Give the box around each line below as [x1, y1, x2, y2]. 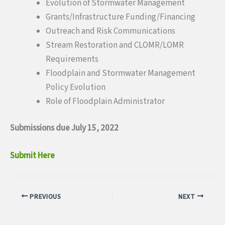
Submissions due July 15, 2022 [10, 122, 119, 135]
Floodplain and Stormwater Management [46, 67, 195, 79]
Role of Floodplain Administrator [46, 95, 165, 107]
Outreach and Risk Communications [46, 25, 175, 37]
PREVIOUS [28, 191, 61, 201]
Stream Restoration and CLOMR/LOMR [46, 39, 184, 51]
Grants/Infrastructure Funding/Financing [46, 11, 195, 23]
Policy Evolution [46, 81, 105, 93]
